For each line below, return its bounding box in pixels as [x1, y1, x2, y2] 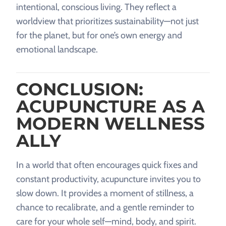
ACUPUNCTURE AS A [16, 96, 205, 118]
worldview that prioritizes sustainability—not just [16, 16, 199, 27]
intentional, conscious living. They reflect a [16, 2, 177, 13]
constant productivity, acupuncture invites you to [16, 174, 201, 185]
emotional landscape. [16, 44, 98, 55]
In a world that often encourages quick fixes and [16, 159, 198, 171]
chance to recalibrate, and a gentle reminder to [16, 202, 194, 213]
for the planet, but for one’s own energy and [16, 30, 182, 41]
